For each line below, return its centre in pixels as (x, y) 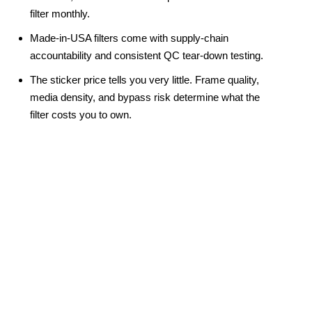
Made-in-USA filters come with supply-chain (129, 39)
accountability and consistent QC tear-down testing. (147, 56)
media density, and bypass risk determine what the (145, 98)
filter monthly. (60, 14)
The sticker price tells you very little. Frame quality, (145, 80)
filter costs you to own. (81, 115)
